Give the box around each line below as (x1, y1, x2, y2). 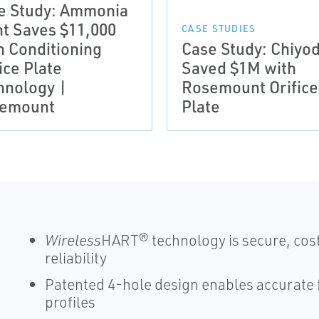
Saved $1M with (182, 57, 296, 78)
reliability (44, 249, 107, 267)
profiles (44, 293, 95, 311)
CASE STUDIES (182, 23, 256, 34)
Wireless (44, 231, 101, 249)
